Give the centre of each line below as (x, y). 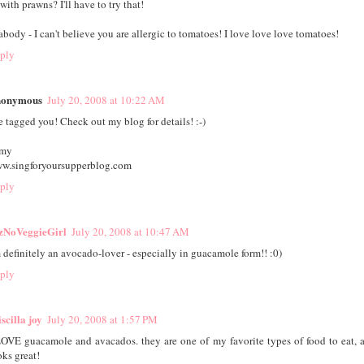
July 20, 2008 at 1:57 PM (102, 320)
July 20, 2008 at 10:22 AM (106, 100)
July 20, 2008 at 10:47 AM (130, 232)
